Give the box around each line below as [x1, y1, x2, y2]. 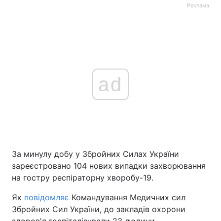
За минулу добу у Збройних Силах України [12, 149, 179, 159]
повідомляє [24, 192, 69, 202]
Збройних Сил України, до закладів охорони [12, 204, 185, 214]
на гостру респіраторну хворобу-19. [12, 173, 153, 183]
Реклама [187, 2, 209, 9]
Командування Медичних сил [69, 192, 185, 202]
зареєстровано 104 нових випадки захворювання [12, 161, 206, 171]
